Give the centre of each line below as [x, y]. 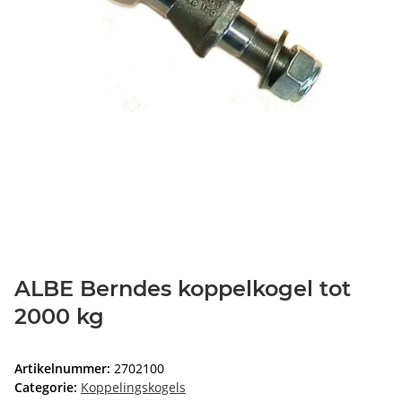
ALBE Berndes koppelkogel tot [183, 289]
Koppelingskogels [133, 388]
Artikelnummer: [64, 369]
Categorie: [48, 388]
